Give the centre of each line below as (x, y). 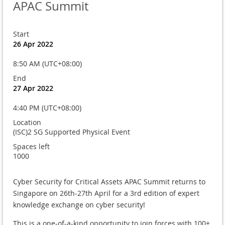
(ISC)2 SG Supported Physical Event (72, 132)
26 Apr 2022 (33, 44)
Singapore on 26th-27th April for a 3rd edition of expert (106, 193)
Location (27, 122)
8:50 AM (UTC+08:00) (47, 63)
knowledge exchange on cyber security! (79, 204)
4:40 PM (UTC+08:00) (47, 107)
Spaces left (31, 146)
